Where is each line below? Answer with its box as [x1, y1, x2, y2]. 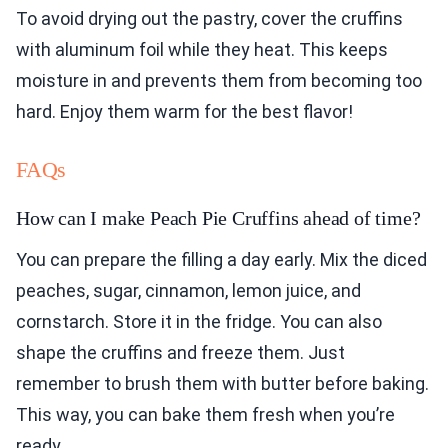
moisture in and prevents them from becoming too [16, 70, 422, 92]
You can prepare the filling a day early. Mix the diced [16, 249, 427, 271]
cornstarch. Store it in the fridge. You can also [16, 311, 382, 333]
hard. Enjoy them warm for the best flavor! [16, 101, 353, 123]
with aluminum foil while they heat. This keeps [16, 39, 388, 61]
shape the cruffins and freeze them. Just [16, 342, 345, 364]
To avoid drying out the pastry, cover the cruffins [16, 8, 403, 30]
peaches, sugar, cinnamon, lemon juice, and [16, 280, 361, 302]
